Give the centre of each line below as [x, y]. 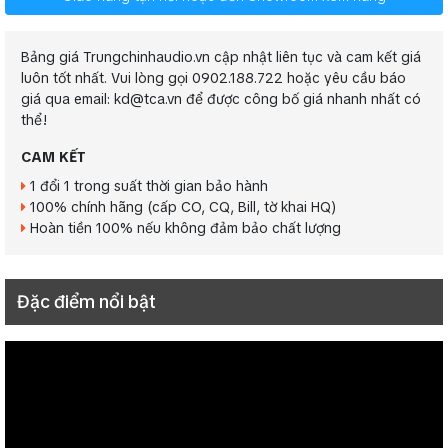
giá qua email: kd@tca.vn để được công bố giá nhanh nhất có [221, 99]
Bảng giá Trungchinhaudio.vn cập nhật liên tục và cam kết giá [221, 57]
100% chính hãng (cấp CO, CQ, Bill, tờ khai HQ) [181, 207]
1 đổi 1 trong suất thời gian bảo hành [147, 186]
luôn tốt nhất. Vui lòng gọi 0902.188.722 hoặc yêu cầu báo [213, 78]
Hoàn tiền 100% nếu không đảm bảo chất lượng [183, 228]
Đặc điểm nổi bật [86, 302]
